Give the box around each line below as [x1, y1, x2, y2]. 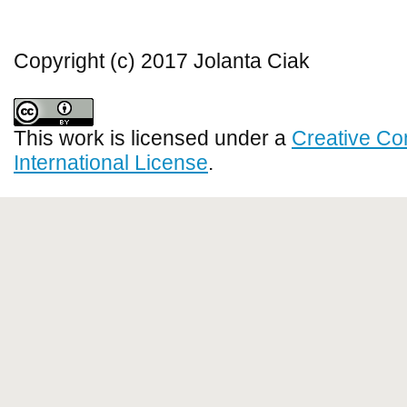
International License [14, 151, 208, 174]
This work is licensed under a [14, 126, 292, 150]
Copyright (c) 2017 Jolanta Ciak [14, 49, 310, 73]
